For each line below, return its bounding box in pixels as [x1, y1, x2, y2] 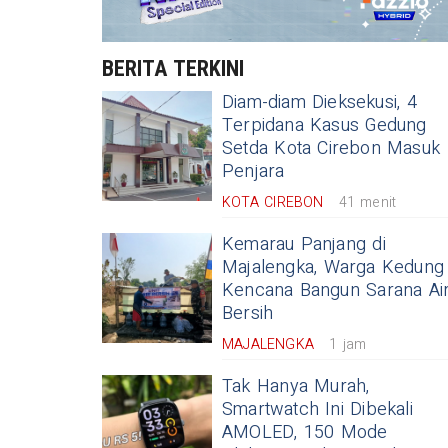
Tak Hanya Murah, [222, 373, 370, 401]
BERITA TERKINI [102, 56, 245, 82]
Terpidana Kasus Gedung [222, 112, 427, 140]
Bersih [222, 300, 274, 328]
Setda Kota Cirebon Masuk [222, 135, 441, 163]
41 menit [338, 192, 397, 214]
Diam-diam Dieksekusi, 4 [222, 89, 417, 117]
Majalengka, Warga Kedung [222, 254, 444, 282]
